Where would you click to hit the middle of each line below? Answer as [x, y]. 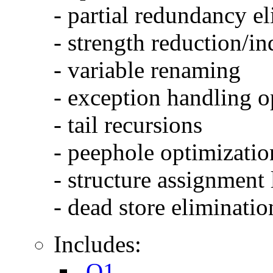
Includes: [97, 244]
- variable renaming [147, 69]
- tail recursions [128, 124]
